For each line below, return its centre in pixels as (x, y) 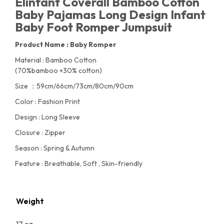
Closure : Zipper (40, 132)
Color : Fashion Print (47, 101)
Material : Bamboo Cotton (56, 60)
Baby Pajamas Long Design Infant (110, 14)
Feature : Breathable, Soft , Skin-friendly (79, 163)
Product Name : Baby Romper (66, 44)
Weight (30, 201)
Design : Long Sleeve (47, 117)
